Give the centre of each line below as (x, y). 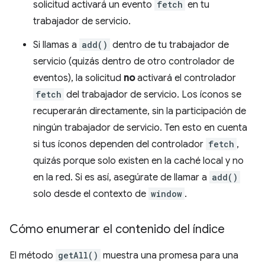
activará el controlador (185, 78)
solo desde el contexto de (91, 194)
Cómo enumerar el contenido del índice (117, 229)
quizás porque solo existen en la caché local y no (138, 161)
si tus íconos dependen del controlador (119, 144)
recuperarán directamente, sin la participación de (140, 111)
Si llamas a (56, 45)
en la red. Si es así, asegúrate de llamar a (121, 177)
